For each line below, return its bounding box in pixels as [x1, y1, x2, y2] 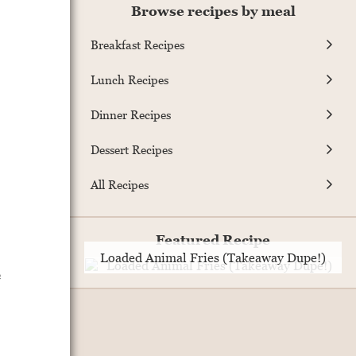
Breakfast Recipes [91, 37, 184, 52]
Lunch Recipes [91, 72, 168, 87]
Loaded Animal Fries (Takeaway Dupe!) [100, 250, 326, 265]
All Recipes [91, 176, 149, 192]
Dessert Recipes [91, 141, 172, 157]
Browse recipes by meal [130, 3, 296, 20]
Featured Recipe [156, 232, 270, 249]
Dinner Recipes [91, 106, 171, 122]
